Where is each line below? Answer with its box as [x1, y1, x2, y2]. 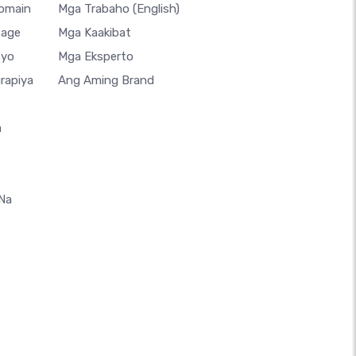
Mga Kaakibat [58, 25, 131, 40]
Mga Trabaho [58, 2, 133, 16]
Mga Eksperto [58, 49, 133, 64]
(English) [133, 2, 180, 16]
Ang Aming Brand [58, 73, 154, 87]
